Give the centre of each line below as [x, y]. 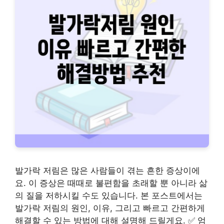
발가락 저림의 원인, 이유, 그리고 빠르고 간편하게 [110, 208]
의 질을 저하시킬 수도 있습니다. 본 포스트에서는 [109, 195]
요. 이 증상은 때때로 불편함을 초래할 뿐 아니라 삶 [111, 183]
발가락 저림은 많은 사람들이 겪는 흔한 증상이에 [107, 170]
